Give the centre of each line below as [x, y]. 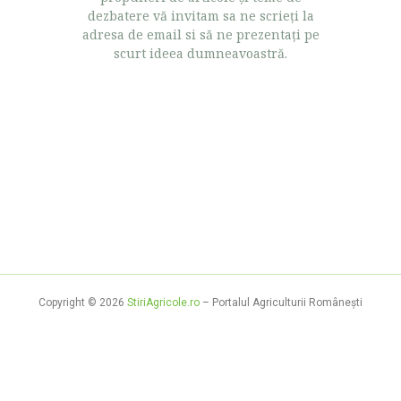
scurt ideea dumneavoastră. [200, 53]
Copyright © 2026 [83, 303]
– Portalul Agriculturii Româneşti [281, 303]
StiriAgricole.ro [163, 303]
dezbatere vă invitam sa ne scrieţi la [200, 16]
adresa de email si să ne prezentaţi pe [200, 34]
